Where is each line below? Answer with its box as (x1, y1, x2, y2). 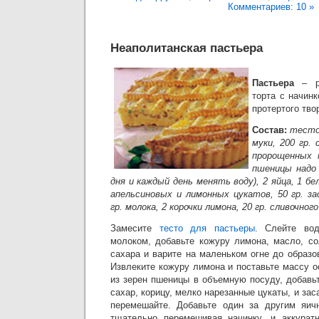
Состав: (252, 125, 290, 135)
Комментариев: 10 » (227, 1, 314, 12)
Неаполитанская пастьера (110, 41, 263, 55)
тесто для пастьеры (159, 223, 255, 234)
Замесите (110, 223, 159, 234)
